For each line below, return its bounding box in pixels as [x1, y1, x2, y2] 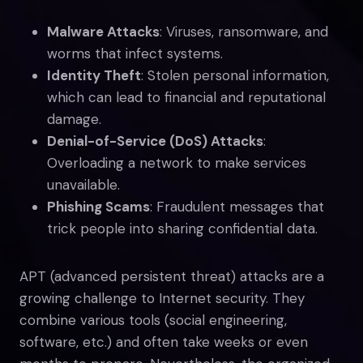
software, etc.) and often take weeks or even [19, 332, 308, 351]
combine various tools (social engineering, [19, 310, 287, 329]
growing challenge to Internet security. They [19, 288, 305, 307]
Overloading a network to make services [47, 153, 306, 172]
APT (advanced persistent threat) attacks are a [19, 267, 324, 285]
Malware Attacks [47, 22, 160, 41]
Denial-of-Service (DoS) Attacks [47, 131, 263, 150]
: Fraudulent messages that [150, 197, 324, 216]
